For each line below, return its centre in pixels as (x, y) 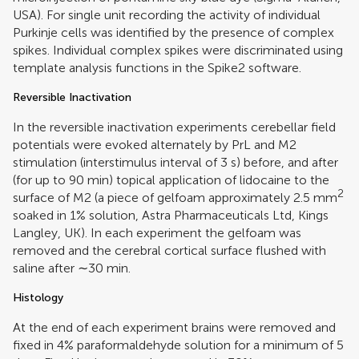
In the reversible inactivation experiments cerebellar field (174, 127)
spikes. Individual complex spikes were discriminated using (178, 50)
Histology (38, 297)
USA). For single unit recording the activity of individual (167, 14)
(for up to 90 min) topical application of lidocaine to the (171, 179)
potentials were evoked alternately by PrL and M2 (155, 144)
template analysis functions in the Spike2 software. (157, 67)
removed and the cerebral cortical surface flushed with (169, 250)
